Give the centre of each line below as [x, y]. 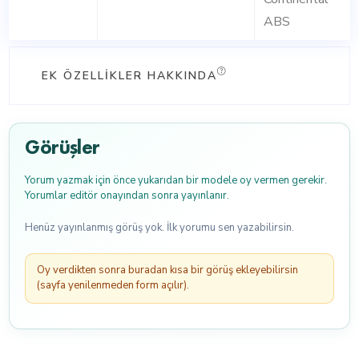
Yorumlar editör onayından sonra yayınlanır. [127, 196]
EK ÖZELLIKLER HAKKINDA [130, 75]
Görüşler [63, 146]
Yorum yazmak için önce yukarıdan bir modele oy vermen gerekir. [176, 181]
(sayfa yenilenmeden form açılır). [113, 286]
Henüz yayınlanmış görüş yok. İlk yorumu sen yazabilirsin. [159, 228]
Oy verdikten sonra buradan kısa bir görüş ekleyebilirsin [167, 270]
